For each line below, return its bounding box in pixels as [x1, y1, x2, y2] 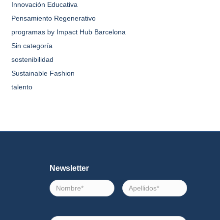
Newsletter [49, 164, 89, 172]
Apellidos [121, 180, 154, 188]
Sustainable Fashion [11, 69, 75, 77]
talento [11, 83, 32, 91]
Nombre [49, 180, 75, 188]
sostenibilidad [11, 55, 54, 63]
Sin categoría [11, 42, 53, 50]
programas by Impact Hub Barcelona [11, 28, 126, 36]
